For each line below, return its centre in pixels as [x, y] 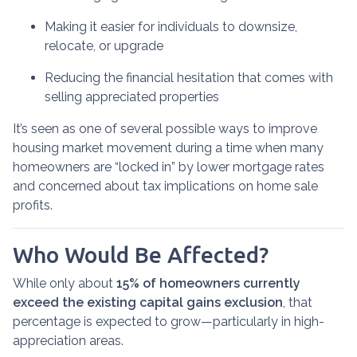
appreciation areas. [68, 341]
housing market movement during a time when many [168, 148]
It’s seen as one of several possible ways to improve [165, 129]
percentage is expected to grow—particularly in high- [169, 322]
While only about [65, 283]
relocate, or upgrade [104, 46]
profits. [33, 205]
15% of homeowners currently [208, 283]
